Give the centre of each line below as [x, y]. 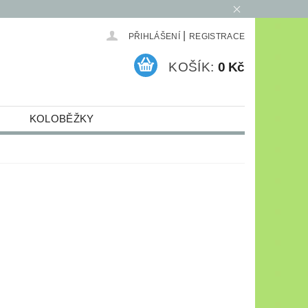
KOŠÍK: [191, 67]
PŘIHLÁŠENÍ [154, 37]
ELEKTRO [32, 144]
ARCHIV [110, 144]
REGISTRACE [217, 37]
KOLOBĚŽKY [62, 119]
